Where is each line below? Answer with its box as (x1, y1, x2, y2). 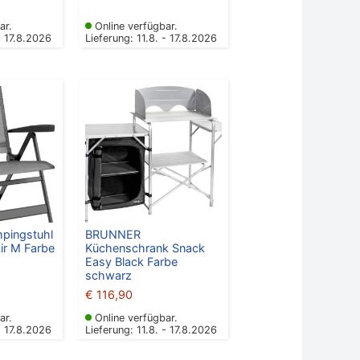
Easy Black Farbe (84, 255, 178, 269)
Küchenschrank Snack (84, 241, 205, 256)
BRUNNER (84, 227, 141, 242)
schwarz (84, 268, 132, 283)
